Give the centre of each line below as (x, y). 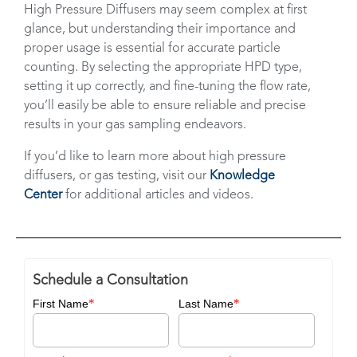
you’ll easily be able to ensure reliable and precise (165, 106)
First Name (61, 304)
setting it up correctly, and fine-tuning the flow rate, (167, 87)
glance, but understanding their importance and (160, 29)
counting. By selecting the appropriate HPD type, (163, 68)
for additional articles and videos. (159, 195)
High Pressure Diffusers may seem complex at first (165, 10)
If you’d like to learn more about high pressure (155, 157)
